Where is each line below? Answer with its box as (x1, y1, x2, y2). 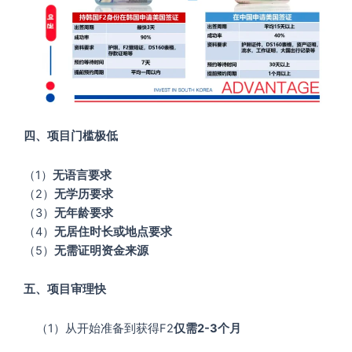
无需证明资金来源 (54, 243, 148, 258)
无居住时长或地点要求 (54, 224, 172, 239)
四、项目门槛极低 (24, 128, 118, 143)
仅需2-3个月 (174, 321, 241, 335)
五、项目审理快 (24, 282, 106, 297)
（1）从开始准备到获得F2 (24, 321, 174, 335)
